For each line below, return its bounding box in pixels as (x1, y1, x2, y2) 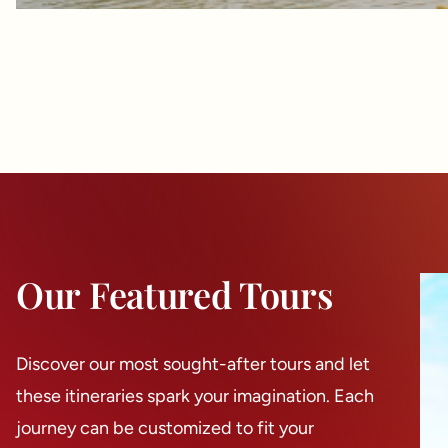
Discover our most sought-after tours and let (16, 353, 370, 375)
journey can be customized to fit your (16, 417, 314, 439)
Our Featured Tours (16, 270, 333, 318)
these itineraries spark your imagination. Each (16, 385, 374, 407)
